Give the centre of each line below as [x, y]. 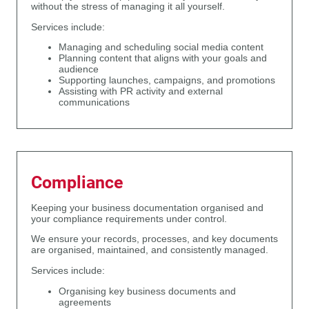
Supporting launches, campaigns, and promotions [167, 81]
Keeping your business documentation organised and [147, 208]
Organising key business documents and [147, 292]
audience [79, 70]
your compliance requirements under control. [129, 219]
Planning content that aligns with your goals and [163, 59]
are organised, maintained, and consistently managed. [150, 250]
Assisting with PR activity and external [141, 92]
